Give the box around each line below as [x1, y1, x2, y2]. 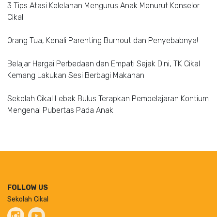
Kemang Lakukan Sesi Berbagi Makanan [7, 70, 144, 80]
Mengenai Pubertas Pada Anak [7, 105, 113, 115]
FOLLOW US [7, 183, 48, 192]
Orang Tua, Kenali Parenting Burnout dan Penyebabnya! [7, 35, 198, 45]
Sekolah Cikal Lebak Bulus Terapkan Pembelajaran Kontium [7, 93, 209, 103]
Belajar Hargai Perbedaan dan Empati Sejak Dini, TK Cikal [7, 59, 200, 68]
